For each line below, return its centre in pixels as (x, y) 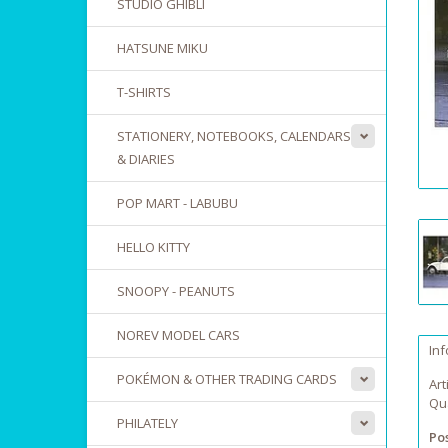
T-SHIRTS (144, 92)
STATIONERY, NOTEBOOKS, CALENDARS (234, 136)
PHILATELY (147, 423)
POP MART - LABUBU (177, 203)
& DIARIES (146, 159)
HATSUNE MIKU (162, 48)
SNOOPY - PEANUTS (176, 291)
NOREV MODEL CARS (178, 335)
